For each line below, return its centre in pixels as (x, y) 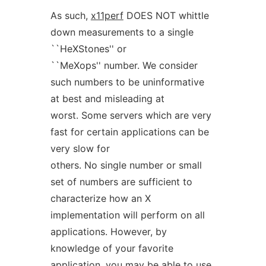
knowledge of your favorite (112, 248)
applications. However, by (108, 232)
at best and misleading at (107, 99)
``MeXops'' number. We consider (124, 65)
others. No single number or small (126, 165)
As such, (70, 15)
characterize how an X (100, 198)
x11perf (107, 15)
